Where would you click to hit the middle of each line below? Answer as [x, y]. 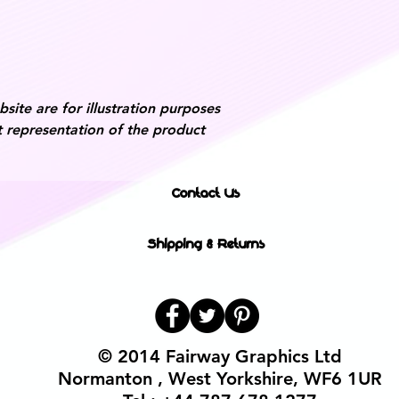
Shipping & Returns [206, 243]
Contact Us [206, 192]
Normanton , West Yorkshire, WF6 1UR [220, 379]
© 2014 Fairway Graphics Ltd [220, 356]
